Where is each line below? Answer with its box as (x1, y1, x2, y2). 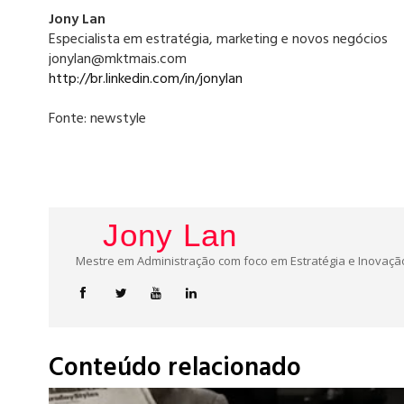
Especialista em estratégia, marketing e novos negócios (48, 28, 388, 52)
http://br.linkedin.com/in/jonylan (48, 68, 243, 92)
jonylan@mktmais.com (48, 48, 187, 72)
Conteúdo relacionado (48, 348, 301, 390)
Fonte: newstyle (48, 107, 146, 132)
